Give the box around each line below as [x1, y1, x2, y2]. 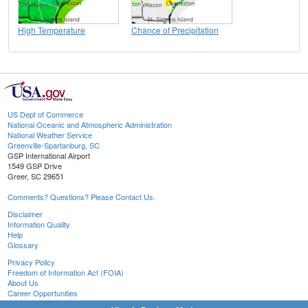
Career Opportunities [8, 287, 78, 298]
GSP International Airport [8, 149, 90, 161]
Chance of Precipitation [131, 23, 219, 36]
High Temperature [18, 23, 85, 36]
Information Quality [8, 218, 70, 230]
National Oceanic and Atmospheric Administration [8, 118, 172, 130]
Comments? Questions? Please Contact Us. [8, 190, 155, 202]
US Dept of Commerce [8, 108, 83, 120]
